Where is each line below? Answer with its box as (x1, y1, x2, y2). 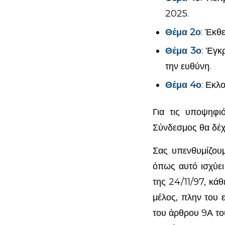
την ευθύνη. (165, 60, 211, 72)
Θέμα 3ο (165, 45, 201, 56)
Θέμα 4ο (165, 79, 201, 90)
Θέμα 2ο (165, 26, 201, 38)
